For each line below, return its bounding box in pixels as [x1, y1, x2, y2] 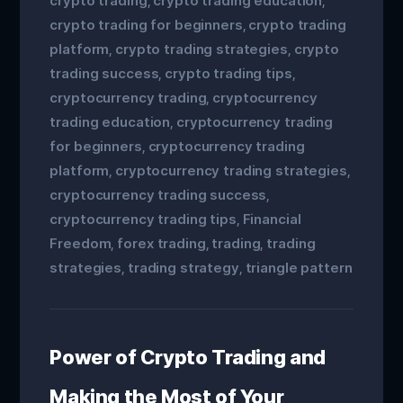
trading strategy [127, 259, 239, 276]
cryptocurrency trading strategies [115, 162, 347, 179]
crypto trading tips [165, 65, 292, 82]
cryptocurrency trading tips [49, 210, 237, 228]
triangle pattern [245, 259, 353, 276]
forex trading [117, 235, 206, 252]
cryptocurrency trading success [49, 186, 267, 203]
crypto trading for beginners [49, 16, 243, 33]
